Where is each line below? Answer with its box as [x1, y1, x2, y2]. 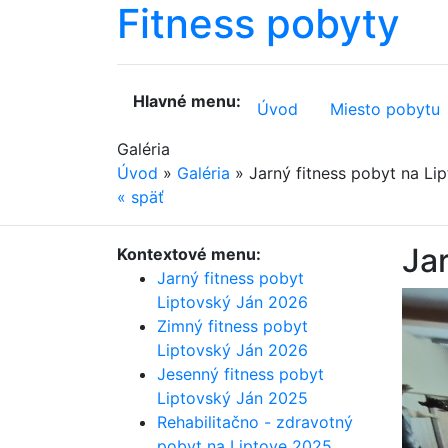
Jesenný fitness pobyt [157, 364, 324, 384]
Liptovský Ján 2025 [157, 388, 308, 408]
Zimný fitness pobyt [157, 316, 308, 336]
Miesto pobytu [330, 99, 440, 119]
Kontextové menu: [117, 244, 261, 264]
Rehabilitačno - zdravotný [157, 412, 353, 432]
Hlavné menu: [133, 91, 241, 111]
